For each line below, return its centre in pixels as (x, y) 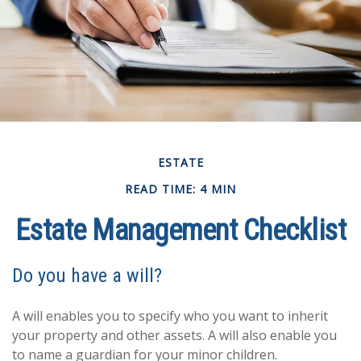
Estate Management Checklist (180, 231)
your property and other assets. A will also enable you (174, 336)
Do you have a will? (87, 276)
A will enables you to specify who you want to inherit (170, 316)
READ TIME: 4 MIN (180, 189)
